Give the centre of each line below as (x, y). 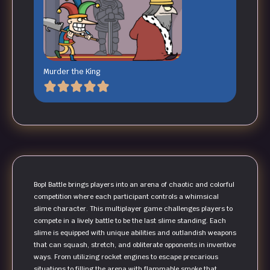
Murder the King (72, 72)
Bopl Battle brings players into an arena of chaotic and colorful (134, 185)
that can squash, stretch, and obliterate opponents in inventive (135, 245)
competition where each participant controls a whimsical (126, 197)
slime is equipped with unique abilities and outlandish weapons (135, 233)
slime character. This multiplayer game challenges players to (133, 209)
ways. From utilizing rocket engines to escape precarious (126, 257)
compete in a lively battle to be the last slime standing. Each (130, 221)
